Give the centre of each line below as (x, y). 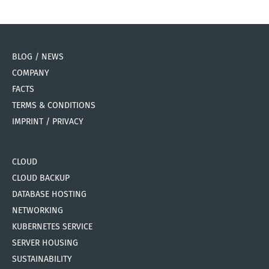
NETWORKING (38, 211)
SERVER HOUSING (45, 243)
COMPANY (31, 73)
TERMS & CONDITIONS (54, 106)
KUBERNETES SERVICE (52, 227)
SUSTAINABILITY (42, 259)
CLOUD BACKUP (41, 178)
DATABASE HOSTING (49, 195)
